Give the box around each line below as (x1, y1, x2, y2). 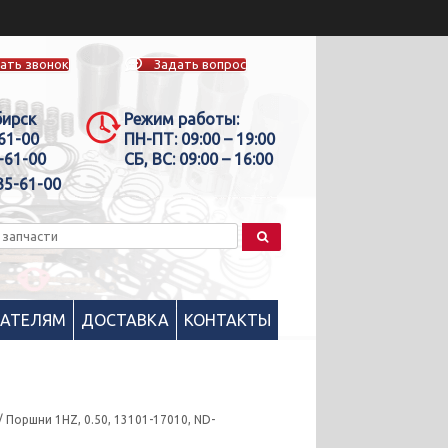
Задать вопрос (154, 56, 247, 71)
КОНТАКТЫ (183, 310, 271, 329)
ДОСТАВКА (80, 310, 169, 329)
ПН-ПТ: (123, 130, 177, 148)
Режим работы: (123, 110, 239, 128)
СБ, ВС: (123, 150, 175, 168)
